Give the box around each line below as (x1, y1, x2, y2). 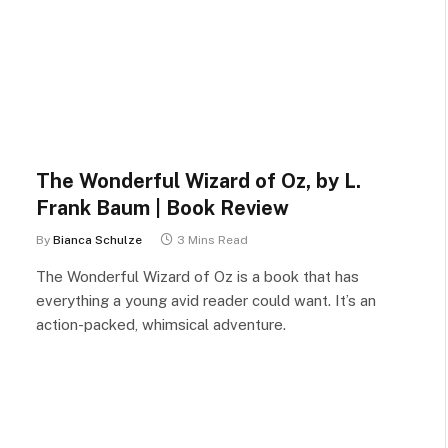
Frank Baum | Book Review (36, 195, 289, 220)
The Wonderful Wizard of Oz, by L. (36, 168, 361, 193)
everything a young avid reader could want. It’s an (36, 291, 376, 309)
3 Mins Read (177, 232, 248, 247)
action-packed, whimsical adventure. (36, 315, 286, 333)
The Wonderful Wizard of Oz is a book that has (36, 267, 359, 285)
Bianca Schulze (53, 232, 142, 247)
